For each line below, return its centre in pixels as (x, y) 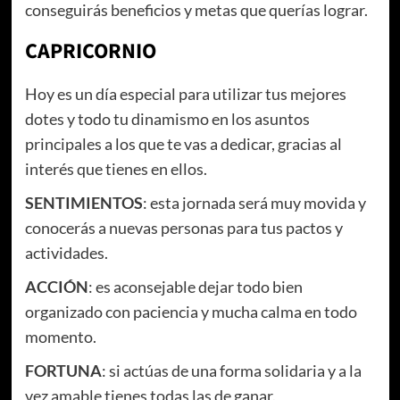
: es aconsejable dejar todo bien (195, 286)
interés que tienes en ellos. (116, 168)
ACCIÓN (56, 286)
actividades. (66, 252)
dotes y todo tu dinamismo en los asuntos (167, 118)
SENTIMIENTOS (83, 202)
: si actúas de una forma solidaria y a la (231, 370)
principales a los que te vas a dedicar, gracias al (183, 143)
